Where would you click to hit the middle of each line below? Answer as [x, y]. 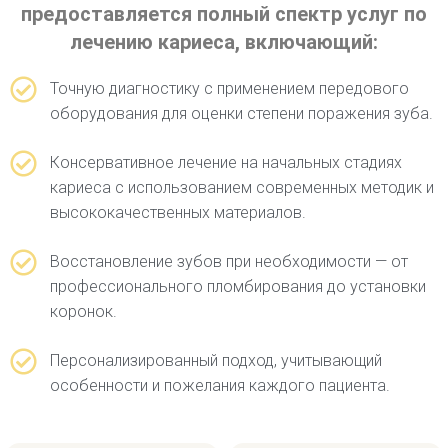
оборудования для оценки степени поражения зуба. [241, 114]
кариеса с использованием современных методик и [241, 188]
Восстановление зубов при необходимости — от [228, 262]
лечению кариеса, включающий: [224, 42]
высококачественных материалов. [177, 213]
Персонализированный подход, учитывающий [215, 361]
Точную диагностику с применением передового [229, 89]
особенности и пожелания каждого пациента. [219, 386]
